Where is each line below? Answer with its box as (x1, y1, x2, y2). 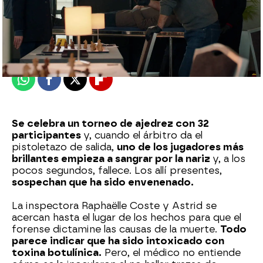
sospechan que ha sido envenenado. (12, 177, 194, 188)
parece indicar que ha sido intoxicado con (12, 235, 224, 247)
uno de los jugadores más (117, 141, 244, 153)
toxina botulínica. (12, 247, 102, 258)
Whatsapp (22, 78, 70, 90)
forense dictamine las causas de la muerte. (12, 224, 220, 235)
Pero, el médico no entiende (102, 247, 241, 258)
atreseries (18, 12, 70, 23)
